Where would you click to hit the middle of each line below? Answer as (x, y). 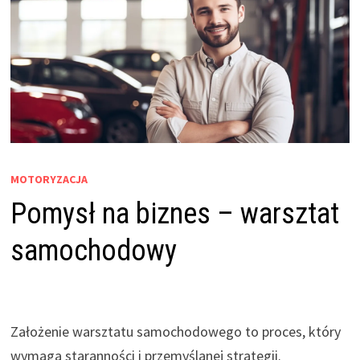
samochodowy (93, 251)
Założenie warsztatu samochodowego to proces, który (175, 332)
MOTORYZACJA (49, 180)
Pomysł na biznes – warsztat (174, 214)
